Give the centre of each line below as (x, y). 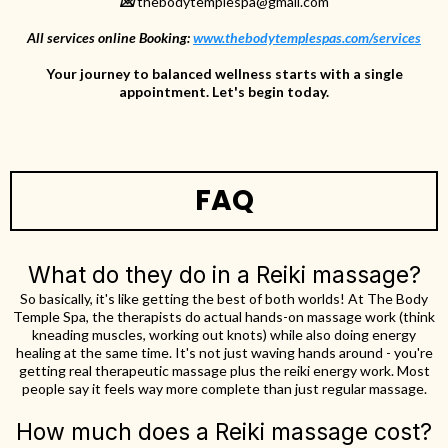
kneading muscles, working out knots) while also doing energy (224, 334)
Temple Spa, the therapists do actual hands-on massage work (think (224, 316)
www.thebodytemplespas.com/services (307, 37)
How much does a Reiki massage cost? (224, 431)
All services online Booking (107, 37)
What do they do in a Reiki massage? (224, 274)
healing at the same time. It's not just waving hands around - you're (224, 352)
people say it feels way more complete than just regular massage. (224, 388)
